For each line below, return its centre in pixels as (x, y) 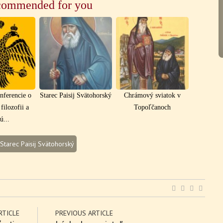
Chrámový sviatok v (152, 95)
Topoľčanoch (152, 107)
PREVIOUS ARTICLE (84, 213)
